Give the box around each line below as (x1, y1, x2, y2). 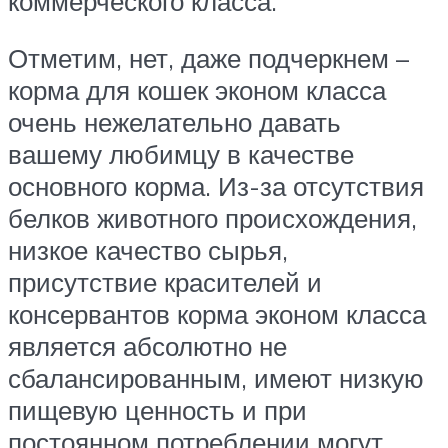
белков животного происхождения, (8, 202, 417, 235)
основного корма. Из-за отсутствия (8, 170, 424, 203)
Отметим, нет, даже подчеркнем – (8, 42, 409, 75)
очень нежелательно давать (8, 106, 341, 139)
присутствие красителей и (8, 266, 322, 299)
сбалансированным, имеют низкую (8, 362, 424, 395)
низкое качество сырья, (8, 234, 288, 267)
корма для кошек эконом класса (8, 74, 386, 107)
